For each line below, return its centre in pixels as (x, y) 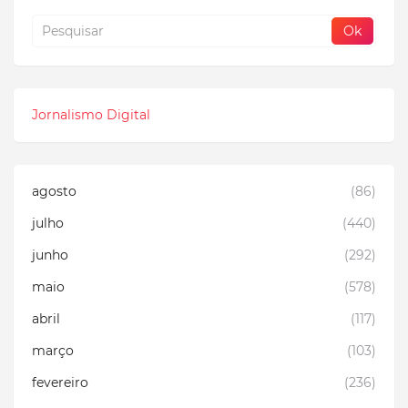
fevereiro (60, 382)
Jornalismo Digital (91, 114)
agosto (54, 191)
